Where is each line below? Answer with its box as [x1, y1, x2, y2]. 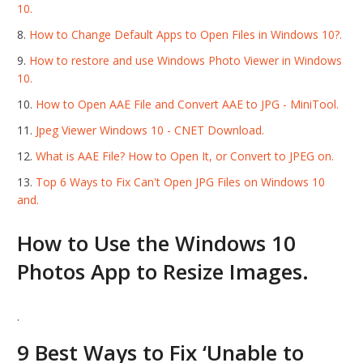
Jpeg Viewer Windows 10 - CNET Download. [36, 122, 265, 139]
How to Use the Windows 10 [17, 228, 297, 258]
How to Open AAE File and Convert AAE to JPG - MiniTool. [36, 96, 340, 113]
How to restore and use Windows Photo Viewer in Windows [29, 53, 343, 69]
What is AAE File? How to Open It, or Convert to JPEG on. [36, 148, 335, 164]
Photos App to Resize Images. [17, 257, 310, 287]
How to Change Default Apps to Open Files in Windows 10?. [29, 27, 343, 43]
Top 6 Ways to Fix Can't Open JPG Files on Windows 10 [36, 174, 326, 190]
